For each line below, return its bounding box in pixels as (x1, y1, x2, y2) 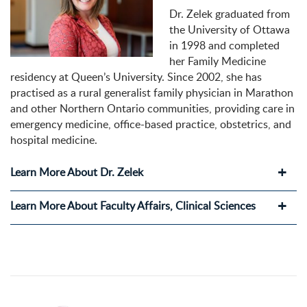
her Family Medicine (169, 53, 266, 69)
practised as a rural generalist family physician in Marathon (10, 85, 293, 101)
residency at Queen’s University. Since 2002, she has (10, 69, 262, 85)
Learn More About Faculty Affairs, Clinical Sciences (10, 198, 256, 214)
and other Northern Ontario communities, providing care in (10, 101, 295, 116)
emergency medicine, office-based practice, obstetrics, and (10, 116, 291, 132)
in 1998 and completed (169, 38, 280, 53)
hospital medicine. (10, 132, 97, 148)
